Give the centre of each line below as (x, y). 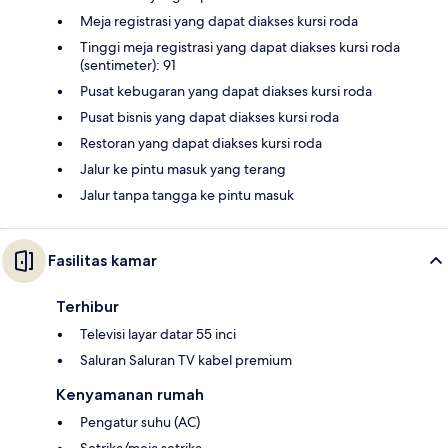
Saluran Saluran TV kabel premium (186, 360)
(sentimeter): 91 (128, 65)
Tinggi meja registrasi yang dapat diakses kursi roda (240, 47)
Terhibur (87, 307)
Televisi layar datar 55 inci (158, 334)
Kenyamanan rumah (130, 395)
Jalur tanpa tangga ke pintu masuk (187, 195)
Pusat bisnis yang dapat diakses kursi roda (209, 117)
